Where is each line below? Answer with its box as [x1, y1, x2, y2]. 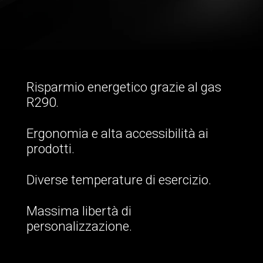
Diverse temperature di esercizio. [26, 171, 211, 187]
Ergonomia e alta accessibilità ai [26, 125, 208, 141]
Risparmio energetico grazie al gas [26, 79, 221, 95]
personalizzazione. [26, 218, 132, 234]
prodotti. [26, 140, 75, 156]
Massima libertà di [26, 203, 131, 218]
